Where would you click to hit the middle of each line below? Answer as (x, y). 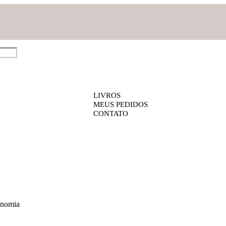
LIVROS (107, 95)
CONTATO (110, 114)
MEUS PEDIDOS (120, 104)
